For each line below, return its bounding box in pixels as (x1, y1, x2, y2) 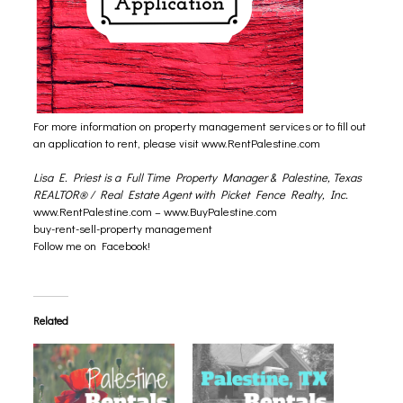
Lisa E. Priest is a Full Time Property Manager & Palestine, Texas (32, 169, 362, 184)
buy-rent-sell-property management (32, 220, 212, 236)
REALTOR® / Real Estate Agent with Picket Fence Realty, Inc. (32, 186, 348, 201)
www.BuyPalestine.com (163, 203, 277, 219)
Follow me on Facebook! (32, 237, 150, 253)
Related (32, 313, 68, 327)
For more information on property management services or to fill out (32, 118, 366, 133)
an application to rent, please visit (32, 135, 201, 150)
